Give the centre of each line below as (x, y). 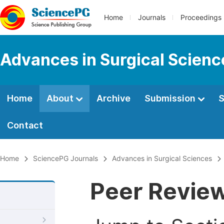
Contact (25, 125)
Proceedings (201, 17)
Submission (171, 98)
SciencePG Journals (65, 158)
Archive (113, 98)
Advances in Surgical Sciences (162, 158)
